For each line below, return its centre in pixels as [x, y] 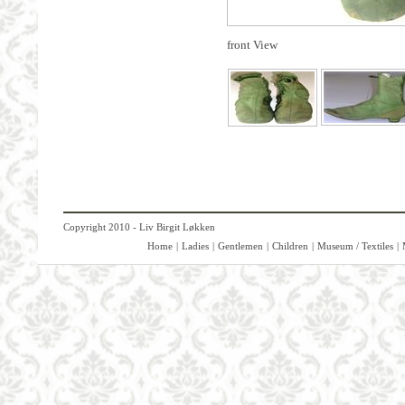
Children [290, 246]
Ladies [195, 246]
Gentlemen [240, 246]
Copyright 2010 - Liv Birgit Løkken [139, 227]
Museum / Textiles [355, 246]
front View [252, 45]
